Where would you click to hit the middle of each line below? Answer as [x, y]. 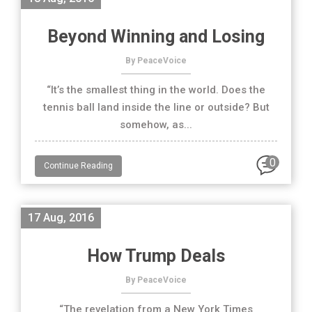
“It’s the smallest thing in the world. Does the [156, 90]
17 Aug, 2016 [61, 218]
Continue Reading [78, 166]
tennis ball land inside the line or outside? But [156, 107]
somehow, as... [156, 125]
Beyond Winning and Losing [156, 37]
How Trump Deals [156, 256]
